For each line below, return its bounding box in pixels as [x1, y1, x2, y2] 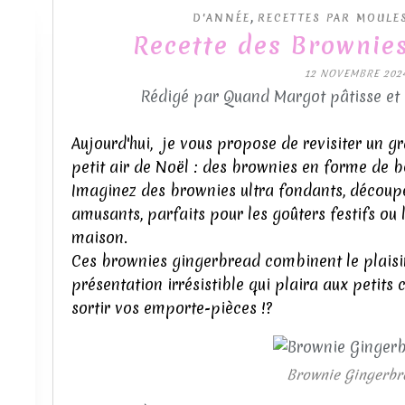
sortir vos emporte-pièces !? [71, 297, 277, 318]
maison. [71, 227, 127, 248]
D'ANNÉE [192, 11, 250, 25]
